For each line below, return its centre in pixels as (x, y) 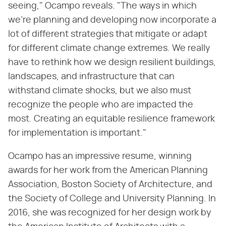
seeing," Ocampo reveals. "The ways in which (102, 6)
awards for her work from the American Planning (108, 170)
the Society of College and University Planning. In (112, 199)
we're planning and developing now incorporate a (112, 20)
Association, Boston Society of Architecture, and (110, 184)
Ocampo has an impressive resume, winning (100, 156)
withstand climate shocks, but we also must (100, 91)
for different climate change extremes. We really (109, 48)
